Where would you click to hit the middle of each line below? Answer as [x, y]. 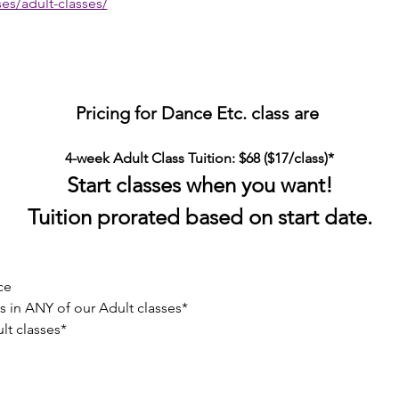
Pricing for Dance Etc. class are [199, 113]
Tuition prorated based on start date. [199, 217]
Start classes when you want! [199, 185]
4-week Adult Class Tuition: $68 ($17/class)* [199, 158]
